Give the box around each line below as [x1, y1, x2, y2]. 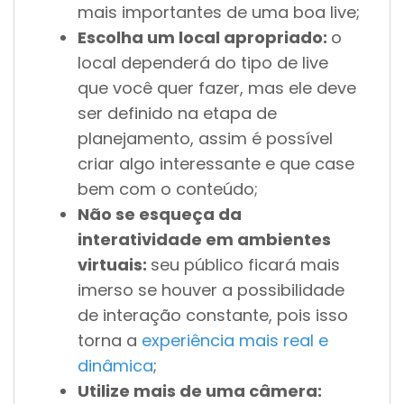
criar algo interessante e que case [78, 152, 354, 176]
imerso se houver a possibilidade [78, 279, 344, 302]
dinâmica [78, 354, 153, 378]
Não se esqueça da [78, 203, 242, 226]
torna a [78, 329, 142, 353]
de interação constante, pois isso [78, 304, 348, 327]
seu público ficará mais [151, 253, 340, 277]
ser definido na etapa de [78, 102, 277, 125]
